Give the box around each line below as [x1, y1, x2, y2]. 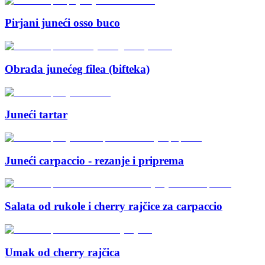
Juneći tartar [5, 108, 67, 121]
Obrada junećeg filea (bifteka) [5, 62, 150, 75]
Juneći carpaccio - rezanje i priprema [5, 154, 184, 167]
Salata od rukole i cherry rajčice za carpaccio [5, 200, 222, 213]
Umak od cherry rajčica [5, 245, 120, 258]
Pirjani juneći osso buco [5, 17, 120, 30]
